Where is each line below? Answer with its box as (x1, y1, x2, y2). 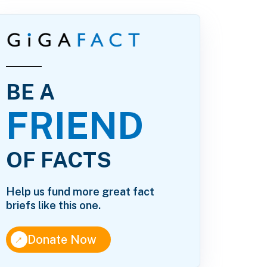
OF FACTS (6, 147, 112, 173)
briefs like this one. (6, 199, 101, 212)
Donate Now (27, 232, 97, 247)
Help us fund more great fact (6, 185, 155, 198)
